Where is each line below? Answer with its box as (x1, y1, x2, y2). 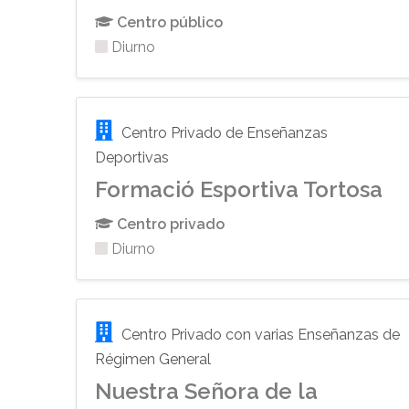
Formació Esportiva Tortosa (95, 176, 383, 204)
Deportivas (95, 149, 170, 167)
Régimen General (95, 351, 212, 369)
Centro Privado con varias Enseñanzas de (118, 326, 401, 344)
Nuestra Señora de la (95, 378, 319, 405)
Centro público (113, 14, 224, 32)
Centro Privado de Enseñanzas (118, 124, 329, 142)
